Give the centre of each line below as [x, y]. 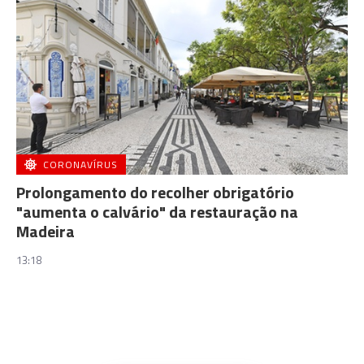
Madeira [45, 231]
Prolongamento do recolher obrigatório [155, 192]
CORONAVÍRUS [80, 165]
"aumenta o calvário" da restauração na [157, 212]
